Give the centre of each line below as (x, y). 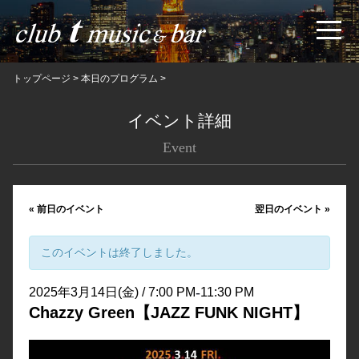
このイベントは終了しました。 (119, 252)
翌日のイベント (290, 209)
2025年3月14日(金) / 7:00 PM (112, 292)
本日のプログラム (119, 78)
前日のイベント (69, 209)
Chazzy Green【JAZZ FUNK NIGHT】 (168, 312)
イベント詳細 (179, 121)
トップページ (41, 78)
